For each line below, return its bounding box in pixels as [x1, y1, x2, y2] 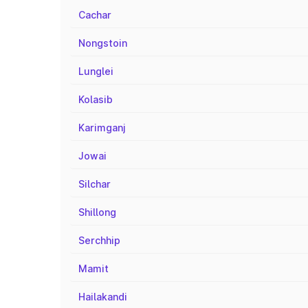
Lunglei [78, 65, 113, 77]
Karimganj [78, 122, 126, 133]
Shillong [78, 206, 116, 218]
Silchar [78, 178, 111, 190]
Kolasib [78, 93, 113, 105]
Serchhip [78, 234, 120, 246]
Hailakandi [78, 291, 127, 302]
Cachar [78, 9, 111, 21]
